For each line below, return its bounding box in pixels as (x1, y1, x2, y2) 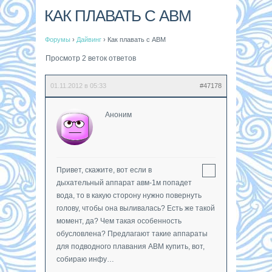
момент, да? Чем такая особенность (56, 216, 182, 225)
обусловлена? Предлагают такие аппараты (56, 229, 208, 238)
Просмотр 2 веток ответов (46, 53, 136, 63)
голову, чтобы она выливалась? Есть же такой (56, 203, 215, 212)
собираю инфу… (56, 254, 114, 263)
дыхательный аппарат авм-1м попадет (56, 178, 192, 187)
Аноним (105, 110, 132, 119)
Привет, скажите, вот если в (56, 165, 152, 174)
